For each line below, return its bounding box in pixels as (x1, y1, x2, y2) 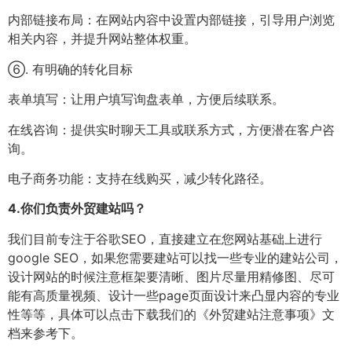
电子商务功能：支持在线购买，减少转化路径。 (8, 170, 272, 186)
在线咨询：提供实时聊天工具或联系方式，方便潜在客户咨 (8, 121, 335, 137)
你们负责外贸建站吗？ (20, 200, 146, 217)
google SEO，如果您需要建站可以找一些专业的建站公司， (8, 249, 343, 266)
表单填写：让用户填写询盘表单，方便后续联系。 (8, 91, 284, 108)
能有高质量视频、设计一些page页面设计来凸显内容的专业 (8, 287, 339, 303)
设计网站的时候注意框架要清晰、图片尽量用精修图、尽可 (8, 268, 335, 284)
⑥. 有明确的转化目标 (8, 60, 133, 77)
